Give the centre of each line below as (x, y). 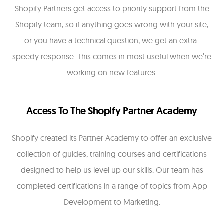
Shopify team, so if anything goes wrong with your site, (112, 25)
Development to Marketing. (112, 202)
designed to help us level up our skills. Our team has (112, 170)
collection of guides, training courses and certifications (112, 154)
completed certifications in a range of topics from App (112, 186)
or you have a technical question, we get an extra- (112, 41)
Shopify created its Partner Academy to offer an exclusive (112, 138)
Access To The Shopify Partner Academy (112, 111)
